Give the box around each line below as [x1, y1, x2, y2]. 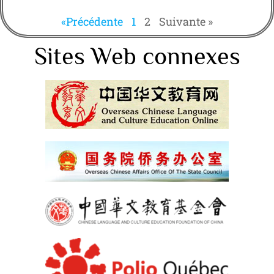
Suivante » [159, 13, 213, 29]
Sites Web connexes [34, 42, 240, 70]
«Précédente [61, 13, 123, 29]
